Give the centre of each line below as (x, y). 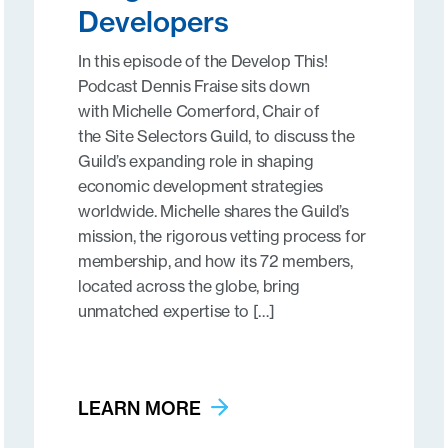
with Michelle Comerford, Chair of (198, 111)
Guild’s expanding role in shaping (195, 161)
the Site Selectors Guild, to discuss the (216, 136)
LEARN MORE (139, 408)
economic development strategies (200, 186)
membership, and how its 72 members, (215, 261)
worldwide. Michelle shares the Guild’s (213, 211)
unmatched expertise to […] (176, 311)
